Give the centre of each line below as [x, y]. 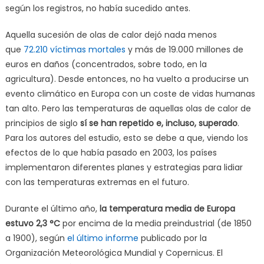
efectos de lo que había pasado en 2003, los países [111, 152]
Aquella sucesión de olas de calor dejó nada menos [111, 34]
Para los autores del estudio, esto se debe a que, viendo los [126, 138]
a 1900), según [36, 238]
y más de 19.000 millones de [184, 49]
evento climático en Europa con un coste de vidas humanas [130, 93]
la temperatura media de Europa [167, 208]
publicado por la [172, 238]
